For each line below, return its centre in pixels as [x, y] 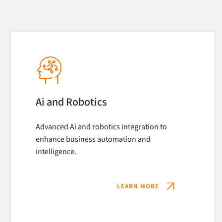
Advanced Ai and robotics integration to [101, 127]
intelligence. [56, 152]
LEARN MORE [138, 186]
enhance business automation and [93, 139]
